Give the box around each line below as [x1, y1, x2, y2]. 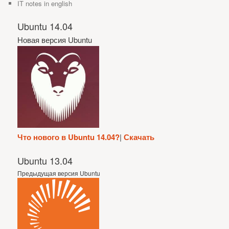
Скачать [124, 131, 155, 143]
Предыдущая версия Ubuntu [17, 168, 101, 177]
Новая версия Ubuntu [17, 34, 93, 45]
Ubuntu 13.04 [17, 153, 73, 167]
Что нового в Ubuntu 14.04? [17, 131, 120, 143]
